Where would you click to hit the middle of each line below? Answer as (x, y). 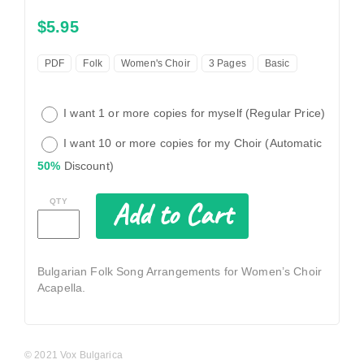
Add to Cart (172, 214)
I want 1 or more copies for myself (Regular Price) (193, 113)
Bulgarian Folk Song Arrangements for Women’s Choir (180, 271)
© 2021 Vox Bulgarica (74, 355)
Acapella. (62, 287)
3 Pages (227, 63)
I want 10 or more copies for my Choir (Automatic (191, 143)
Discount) (87, 165)
